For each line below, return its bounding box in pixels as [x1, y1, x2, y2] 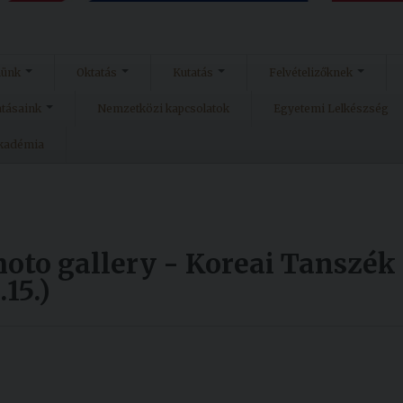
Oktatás [76, 66, 117, 79]
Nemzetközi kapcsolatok [97, 102, 229, 115]
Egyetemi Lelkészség [273, 102, 389, 115]
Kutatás [173, 66, 213, 79]
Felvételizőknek [269, 66, 353, 79]
